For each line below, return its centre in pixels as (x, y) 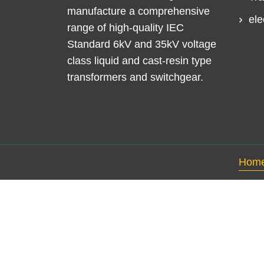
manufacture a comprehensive (138, 11)
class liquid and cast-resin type (139, 61)
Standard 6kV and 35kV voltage (142, 44)
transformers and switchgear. (135, 77)
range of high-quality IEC (126, 28)
